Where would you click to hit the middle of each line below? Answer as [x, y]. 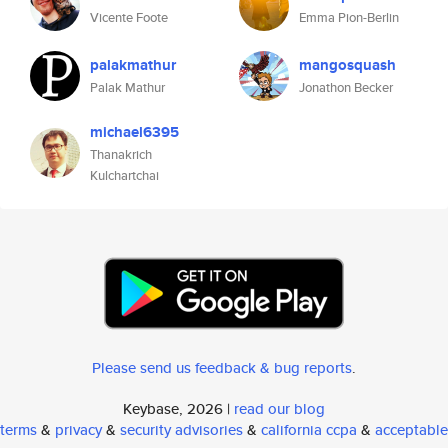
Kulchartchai [124, 175]
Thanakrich [121, 154]
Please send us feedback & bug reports [222, 367]
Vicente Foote [129, 17]
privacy [78, 429]
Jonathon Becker [346, 87]
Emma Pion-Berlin [349, 17]
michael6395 [134, 132]
